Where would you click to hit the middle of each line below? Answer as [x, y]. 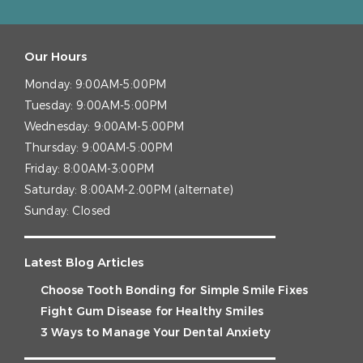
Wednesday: [59, 127]
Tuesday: [51, 106]
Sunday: [49, 211]
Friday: [44, 169]
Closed [91, 211]
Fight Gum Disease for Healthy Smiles [152, 312]
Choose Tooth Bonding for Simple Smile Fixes [175, 291]
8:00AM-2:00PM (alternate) [157, 190]
